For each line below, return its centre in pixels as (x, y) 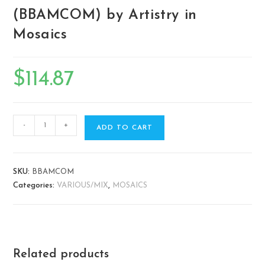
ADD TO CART (125, 128)
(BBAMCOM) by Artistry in (105, 15)
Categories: (35, 185)
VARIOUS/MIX (83, 185)
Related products (61, 254)
